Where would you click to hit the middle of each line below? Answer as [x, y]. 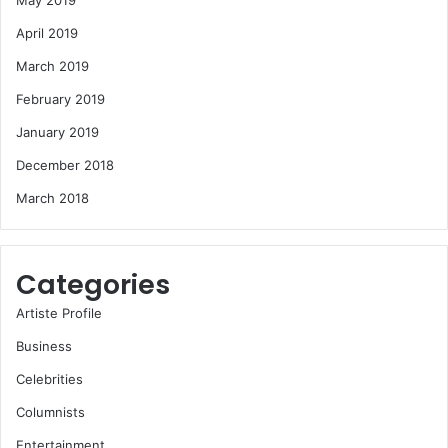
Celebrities [49, 379]
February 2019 [60, 99]
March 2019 [52, 66]
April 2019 [47, 33]
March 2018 [52, 198]
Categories [93, 285]
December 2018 [65, 165]
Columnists [50, 412]
